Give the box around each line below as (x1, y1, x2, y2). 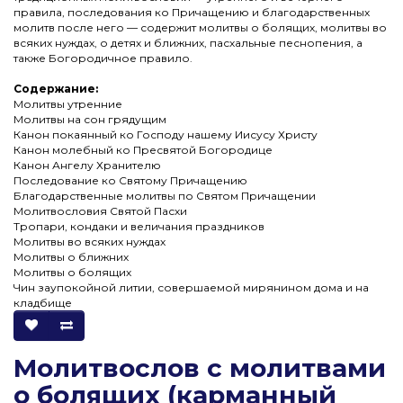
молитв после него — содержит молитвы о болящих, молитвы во (13, 20, 387, 34)
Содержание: (13, 81, 98, 95)
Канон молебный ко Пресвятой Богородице (13, 142, 273, 157)
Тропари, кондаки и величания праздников (13, 219, 264, 233)
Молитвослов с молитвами (13, 352, 386, 383)
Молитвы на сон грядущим (13, 112, 166, 126)
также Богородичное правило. (13, 50, 193, 65)
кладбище (13, 295, 72, 309)
